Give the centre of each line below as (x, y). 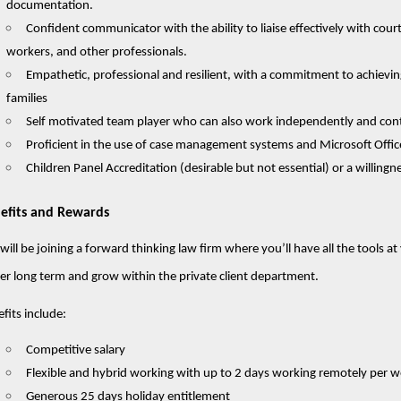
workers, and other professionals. (96, 52)
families (26, 98)
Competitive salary (75, 350)
